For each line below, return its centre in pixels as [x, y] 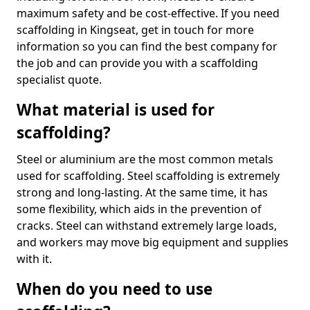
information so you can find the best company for [147, 46]
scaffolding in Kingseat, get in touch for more [135, 30]
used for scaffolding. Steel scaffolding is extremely [148, 176]
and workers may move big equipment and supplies [153, 242]
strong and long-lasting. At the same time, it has [142, 192]
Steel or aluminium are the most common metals [145, 159]
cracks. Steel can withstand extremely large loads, [147, 226]
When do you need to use [115, 289]
